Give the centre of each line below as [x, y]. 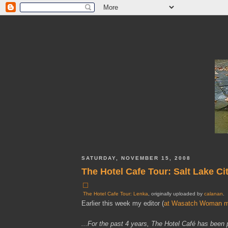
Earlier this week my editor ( [123, 203]
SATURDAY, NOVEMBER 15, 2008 [136, 158]
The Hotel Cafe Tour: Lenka [116, 193]
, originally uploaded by [176, 193]
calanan [213, 193]
